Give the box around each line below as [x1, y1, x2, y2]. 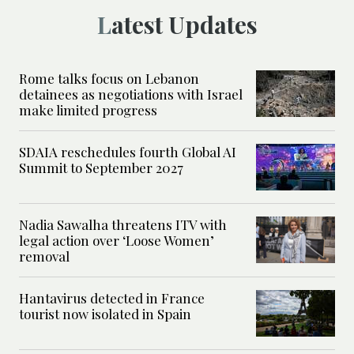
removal [19, 247, 70, 265]
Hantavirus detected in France [19, 288, 205, 307]
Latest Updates [111, 8, 258, 40]
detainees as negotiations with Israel [19, 85, 243, 103]
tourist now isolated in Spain [19, 304, 191, 322]
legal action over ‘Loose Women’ [19, 231, 214, 249]
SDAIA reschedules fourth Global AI [19, 142, 236, 160]
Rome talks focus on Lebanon [19, 69, 199, 87]
